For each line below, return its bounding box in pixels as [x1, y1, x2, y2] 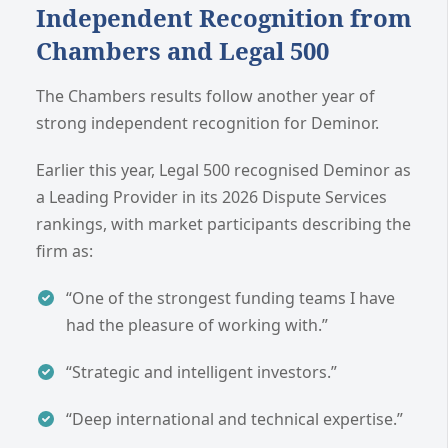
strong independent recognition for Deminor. [36, 112, 379, 135]
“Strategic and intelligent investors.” [66, 361, 337, 384]
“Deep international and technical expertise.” [66, 408, 403, 431]
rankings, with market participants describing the [36, 213, 411, 236]
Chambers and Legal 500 [36, 34, 329, 68]
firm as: [36, 240, 93, 263]
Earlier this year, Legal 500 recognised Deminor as [36, 159, 411, 182]
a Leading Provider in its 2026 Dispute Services [36, 186, 387, 209]
